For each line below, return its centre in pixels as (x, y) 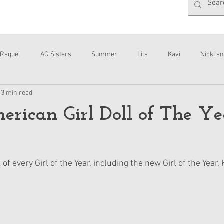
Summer (104, 54)
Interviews (23, 94)
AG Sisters (56, 54)
